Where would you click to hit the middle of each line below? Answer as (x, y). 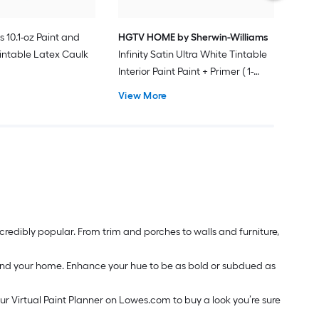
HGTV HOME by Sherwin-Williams (194, 37)
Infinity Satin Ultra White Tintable (193, 54)
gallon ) (135, 88)
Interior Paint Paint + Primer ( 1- (186, 71)
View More (143, 95)
